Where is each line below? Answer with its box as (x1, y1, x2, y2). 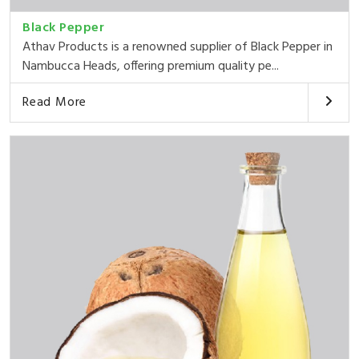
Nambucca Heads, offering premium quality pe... (22, 55, 279, 77)
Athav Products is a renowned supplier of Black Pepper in (22, 36, 333, 58)
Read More (22, 91, 87, 113)
